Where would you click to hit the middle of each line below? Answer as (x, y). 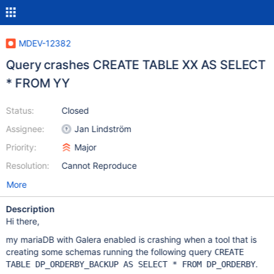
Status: (20, 110)
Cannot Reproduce (99, 165)
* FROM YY (38, 83)
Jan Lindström (103, 129)
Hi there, (23, 221)
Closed (75, 110)
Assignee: (25, 129)
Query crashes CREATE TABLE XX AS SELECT (136, 65)
